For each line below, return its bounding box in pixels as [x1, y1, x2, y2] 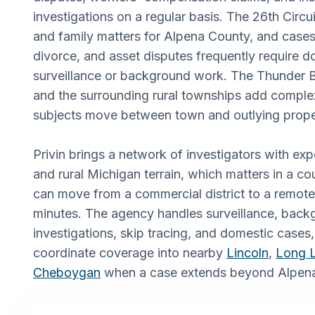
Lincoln [226, 245, 269, 260]
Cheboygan [33, 264, 101, 280]
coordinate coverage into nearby [33, 245, 226, 260]
